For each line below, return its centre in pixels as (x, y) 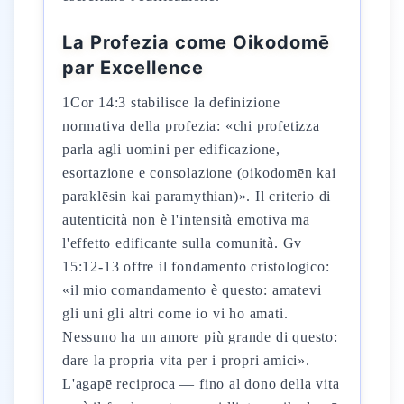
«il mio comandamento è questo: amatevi (192, 290)
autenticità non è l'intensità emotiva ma (187, 220)
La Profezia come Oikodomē (196, 42)
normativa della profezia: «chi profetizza (191, 126)
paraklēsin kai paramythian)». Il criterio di (197, 196)
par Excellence (133, 68)
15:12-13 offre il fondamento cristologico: (196, 266)
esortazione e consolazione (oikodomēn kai (199, 173)
